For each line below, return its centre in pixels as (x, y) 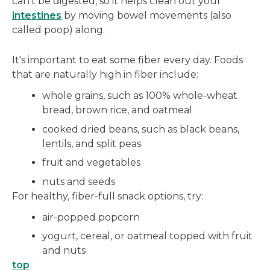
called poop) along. (58, 30)
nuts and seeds (79, 181)
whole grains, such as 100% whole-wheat (140, 96)
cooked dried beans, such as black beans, (141, 129)
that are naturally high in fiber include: (105, 75)
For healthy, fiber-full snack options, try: (108, 196)
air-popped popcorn (91, 217)
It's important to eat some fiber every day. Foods (127, 60)
